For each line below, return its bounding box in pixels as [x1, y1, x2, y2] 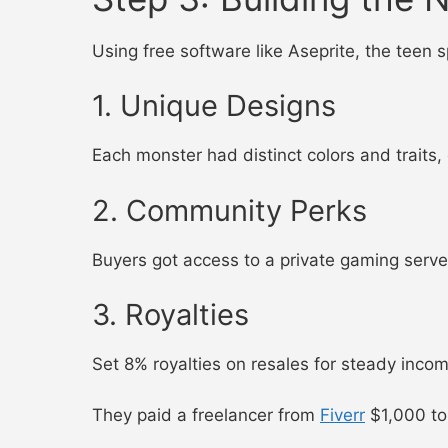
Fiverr [320, 404, 365, 425]
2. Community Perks [92, 192, 367, 228]
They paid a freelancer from [92, 404, 320, 425]
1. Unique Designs [92, 88, 336, 124]
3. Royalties [92, 297, 249, 333]
